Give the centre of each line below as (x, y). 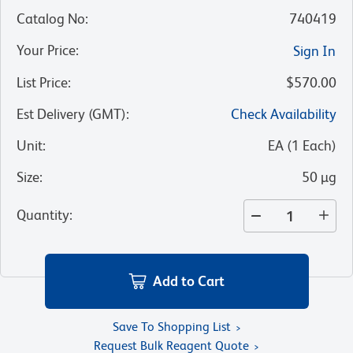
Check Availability (284, 114)
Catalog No (51, 19)
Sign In (314, 51)
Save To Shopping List (171, 326)
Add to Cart (189, 281)
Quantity (43, 215)
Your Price (46, 50)
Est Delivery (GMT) (71, 114)
